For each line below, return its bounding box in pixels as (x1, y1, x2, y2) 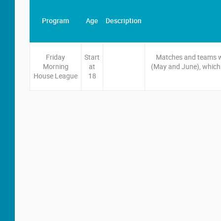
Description (106, 16, 142, 25)
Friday (46, 52, 65, 62)
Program (41, 16, 69, 25)
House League (34, 71, 77, 80)
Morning (42, 62, 69, 71)
